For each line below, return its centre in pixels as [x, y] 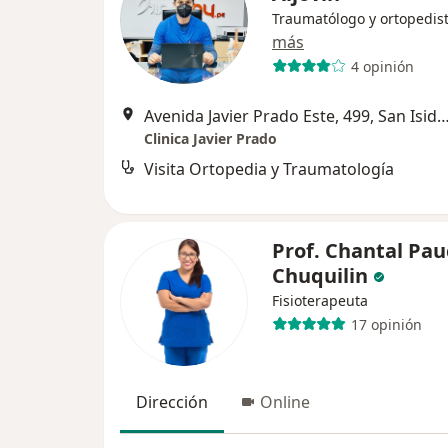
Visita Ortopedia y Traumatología [269, 169]
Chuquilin [320, 275]
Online [285, 402]
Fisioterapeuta [320, 300]
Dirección [172, 402]
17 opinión [386, 324]
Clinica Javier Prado [210, 138]
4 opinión [382, 66]
